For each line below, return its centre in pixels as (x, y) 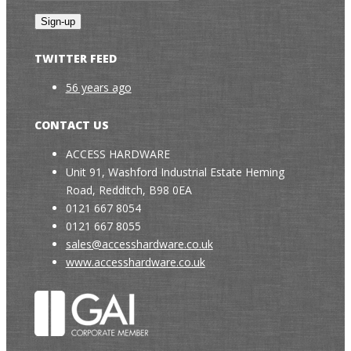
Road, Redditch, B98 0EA (128, 190)
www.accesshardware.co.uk (135, 262)
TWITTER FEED (75, 59)
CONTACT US (71, 125)
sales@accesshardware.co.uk (139, 244)
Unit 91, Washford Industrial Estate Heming (175, 172)
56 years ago (98, 88)
